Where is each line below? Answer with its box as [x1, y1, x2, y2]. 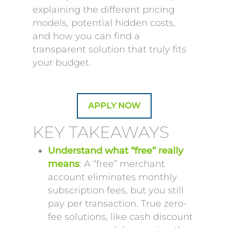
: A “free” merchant [79, 158, 165, 169]
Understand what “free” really [48, 145, 183, 156]
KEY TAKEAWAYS [33, 122, 169, 142]
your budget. [33, 57, 91, 68]
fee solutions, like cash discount [48, 211, 193, 222]
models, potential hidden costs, [33, 17, 176, 28]
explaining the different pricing [33, 4, 175, 15]
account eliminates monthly [48, 172, 177, 183]
